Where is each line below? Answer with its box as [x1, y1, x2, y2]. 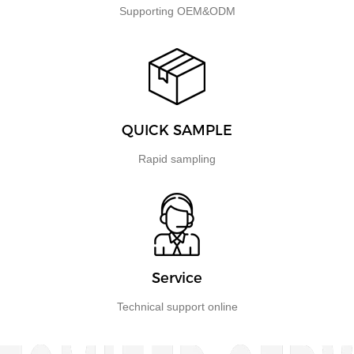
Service [152, 269, 202, 287]
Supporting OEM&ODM [119, 4, 235, 17]
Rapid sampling [138, 152, 216, 165]
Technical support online [116, 299, 238, 313]
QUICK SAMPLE [122, 121, 232, 139]
